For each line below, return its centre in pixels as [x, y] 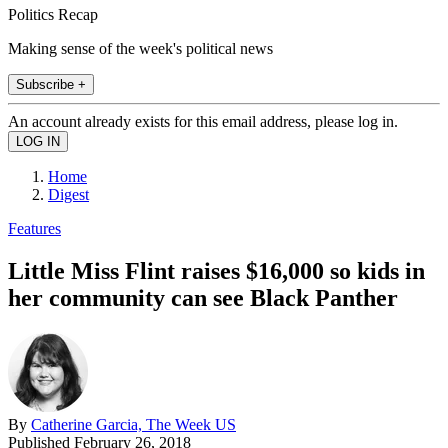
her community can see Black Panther [203, 297]
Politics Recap [53, 14]
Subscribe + [51, 84]
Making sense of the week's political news [140, 48]
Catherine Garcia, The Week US [133, 424]
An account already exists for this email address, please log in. [203, 121]
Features [34, 228]
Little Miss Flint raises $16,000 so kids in [216, 270]
